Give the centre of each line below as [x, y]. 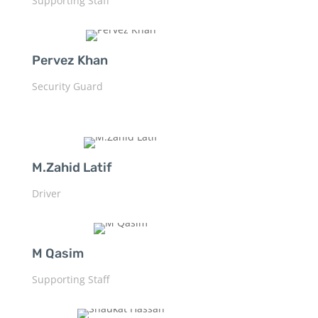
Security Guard [67, 86]
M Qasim [57, 253]
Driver [46, 193]
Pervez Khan [70, 60]
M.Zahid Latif [71, 167]
